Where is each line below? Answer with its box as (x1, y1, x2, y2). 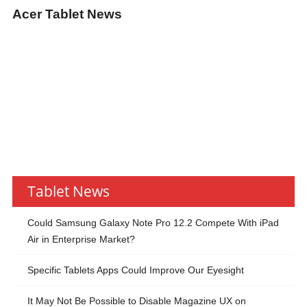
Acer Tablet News (12, 7, 122, 21)
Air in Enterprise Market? (27, 234, 135, 245)
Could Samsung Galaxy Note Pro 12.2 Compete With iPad (27, 217, 279, 228)
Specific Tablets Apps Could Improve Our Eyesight (27, 265, 244, 275)
